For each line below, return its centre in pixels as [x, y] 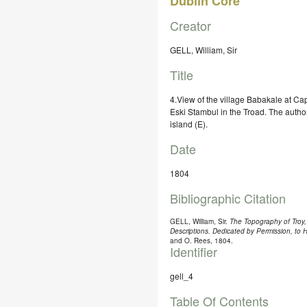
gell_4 [182, 276]
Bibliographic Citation [228, 198]
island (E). [189, 124]
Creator [191, 25]
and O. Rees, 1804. [201, 241]
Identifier [194, 251]
